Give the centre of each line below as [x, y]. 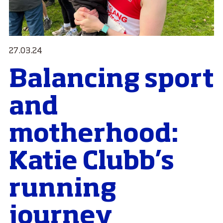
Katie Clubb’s [92, 163]
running [63, 190]
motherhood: [94, 135]
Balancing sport [111, 80]
